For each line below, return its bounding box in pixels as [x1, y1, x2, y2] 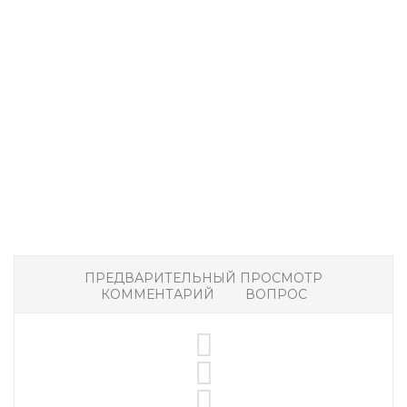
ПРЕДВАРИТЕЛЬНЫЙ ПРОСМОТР [84, 269, 323, 286]
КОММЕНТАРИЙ [100, 285, 214, 303]
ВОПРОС [244, 285, 307, 303]
